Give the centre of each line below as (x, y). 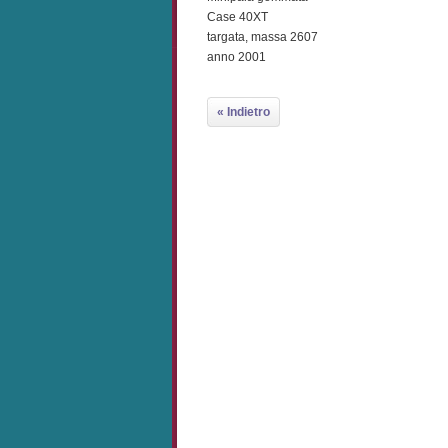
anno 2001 (236, 57)
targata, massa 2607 (262, 37)
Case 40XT (237, 17)
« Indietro (243, 112)
